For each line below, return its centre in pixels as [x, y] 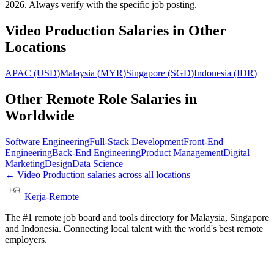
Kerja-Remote [52, 196]
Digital [236, 152]
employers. [26, 239]
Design [58, 163]
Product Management [182, 152]
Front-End [203, 141]
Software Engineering [47, 141]
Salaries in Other [171, 30]
